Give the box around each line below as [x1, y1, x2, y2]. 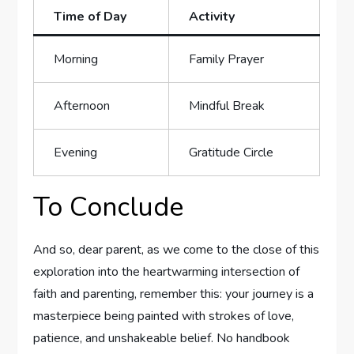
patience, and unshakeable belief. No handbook [33, 330, 291, 348]
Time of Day [54, 8, 127, 26]
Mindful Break [189, 97, 265, 115]
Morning [54, 51, 99, 69]
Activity [189, 8, 235, 26]
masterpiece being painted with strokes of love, [33, 307, 295, 326]
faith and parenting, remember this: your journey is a [33, 285, 314, 303]
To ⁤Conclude [33, 189, 184, 226]
